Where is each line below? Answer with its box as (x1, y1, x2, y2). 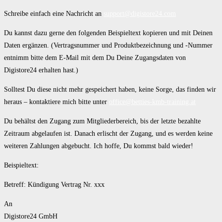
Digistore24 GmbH (4, 213, 57, 221)
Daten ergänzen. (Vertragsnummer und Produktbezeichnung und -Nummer (4, 42, 213, 50)
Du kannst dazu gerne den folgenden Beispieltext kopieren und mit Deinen (4, 29, 213, 37)
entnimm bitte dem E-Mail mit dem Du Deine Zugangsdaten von (4, 54, 186, 62)
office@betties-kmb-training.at (109, 98, 196, 106)
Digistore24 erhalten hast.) (4, 66, 78, 74)
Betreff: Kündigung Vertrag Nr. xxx (4, 181, 105, 189)
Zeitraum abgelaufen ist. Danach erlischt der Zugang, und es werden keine (4, 130, 213, 138)
